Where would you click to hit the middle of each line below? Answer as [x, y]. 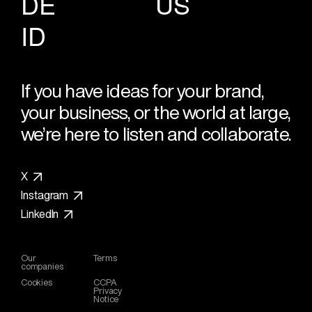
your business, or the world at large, [156, 113]
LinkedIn [40, 214]
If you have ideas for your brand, [142, 91]
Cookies [37, 282]
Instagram [45, 195]
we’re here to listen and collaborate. [156, 134]
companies [42, 266]
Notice [106, 299]
